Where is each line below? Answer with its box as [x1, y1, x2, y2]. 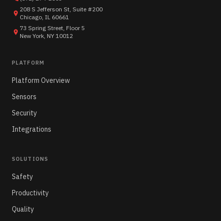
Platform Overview [12, 76, 70, 85]
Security [12, 109, 37, 118]
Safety [12, 172, 33, 182]
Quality [12, 205, 34, 214]
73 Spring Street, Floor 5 [20, 24, 85, 32]
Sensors [12, 92, 37, 102]
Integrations [12, 125, 51, 134]
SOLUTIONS [12, 155, 48, 163]
